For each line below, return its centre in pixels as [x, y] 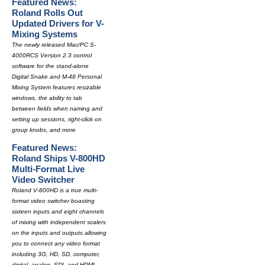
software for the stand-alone [50, 66]
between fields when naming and [57, 109]
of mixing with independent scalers [59, 222]
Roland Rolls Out [47, 13]
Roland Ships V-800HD [59, 158]
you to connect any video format [56, 243]
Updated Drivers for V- [58, 23]
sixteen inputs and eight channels [58, 211]
